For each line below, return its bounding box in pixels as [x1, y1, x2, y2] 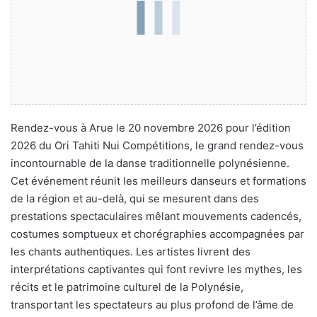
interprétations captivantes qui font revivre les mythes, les [11, 262, 302, 276]
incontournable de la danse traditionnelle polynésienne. [11, 156, 289, 170]
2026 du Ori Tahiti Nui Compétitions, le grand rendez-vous [11, 138, 304, 152]
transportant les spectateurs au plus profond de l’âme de [11, 297, 294, 311]
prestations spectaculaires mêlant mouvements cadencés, [11, 209, 301, 223]
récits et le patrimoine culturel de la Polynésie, [11, 279, 243, 294]
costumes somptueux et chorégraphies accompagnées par [11, 226, 304, 241]
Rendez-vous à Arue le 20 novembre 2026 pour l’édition [11, 120, 291, 134]
